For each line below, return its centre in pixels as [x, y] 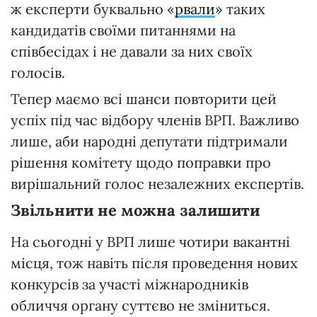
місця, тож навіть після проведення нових [154, 263]
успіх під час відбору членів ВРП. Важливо [155, 120]
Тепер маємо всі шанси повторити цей [144, 98]
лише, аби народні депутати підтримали [149, 141]
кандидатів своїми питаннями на [123, 30]
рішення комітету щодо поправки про [141, 162]
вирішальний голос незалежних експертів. [157, 183]
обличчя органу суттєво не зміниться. [140, 305]
